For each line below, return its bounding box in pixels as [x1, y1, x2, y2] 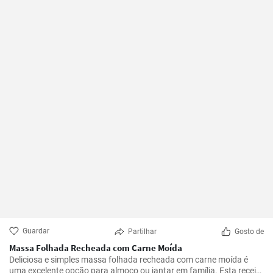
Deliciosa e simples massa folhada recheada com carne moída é [9, 255, 248, 264]
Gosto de [235, 227, 264, 236]
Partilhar [127, 227, 157, 236]
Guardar [23, 227, 49, 235]
